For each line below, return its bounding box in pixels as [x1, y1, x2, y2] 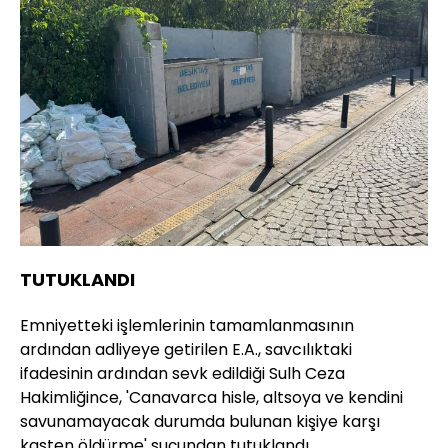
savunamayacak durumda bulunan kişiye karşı [20, 409, 380, 433]
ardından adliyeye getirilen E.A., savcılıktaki [20, 337, 352, 361]
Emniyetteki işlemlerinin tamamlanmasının [20, 313, 354, 337]
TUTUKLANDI [20, 266, 135, 292]
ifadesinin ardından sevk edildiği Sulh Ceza [20, 361, 345, 385]
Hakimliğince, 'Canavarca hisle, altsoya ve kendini [20, 385, 403, 409]
